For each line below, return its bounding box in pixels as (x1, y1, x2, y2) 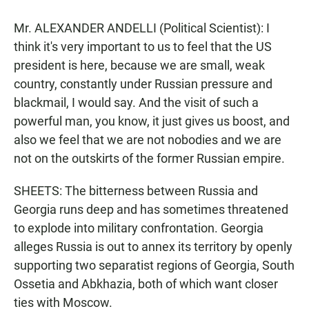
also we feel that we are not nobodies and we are (14, 132, 281, 147)
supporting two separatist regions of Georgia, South (14, 258, 295, 272)
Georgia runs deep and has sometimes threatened (14, 202, 288, 217)
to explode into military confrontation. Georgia (14, 221, 263, 235)
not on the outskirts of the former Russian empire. (14, 151, 285, 166)
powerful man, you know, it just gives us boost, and (14, 114, 290, 128)
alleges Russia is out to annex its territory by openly (14, 239, 292, 254)
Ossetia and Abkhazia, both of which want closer (14, 277, 278, 291)
